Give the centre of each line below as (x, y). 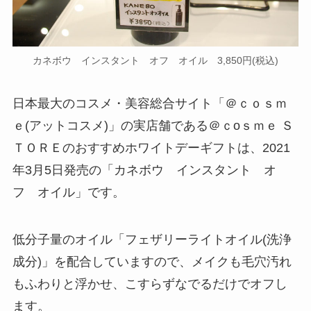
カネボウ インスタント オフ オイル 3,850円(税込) (155, 61)
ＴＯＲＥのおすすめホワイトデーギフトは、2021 (151, 148)
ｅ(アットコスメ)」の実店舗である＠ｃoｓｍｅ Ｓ (153, 126)
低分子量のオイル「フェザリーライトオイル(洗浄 (152, 239)
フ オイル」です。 (68, 193)
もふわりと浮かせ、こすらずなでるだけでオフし (150, 284)
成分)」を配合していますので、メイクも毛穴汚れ (152, 262)
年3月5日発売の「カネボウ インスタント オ (144, 170)
